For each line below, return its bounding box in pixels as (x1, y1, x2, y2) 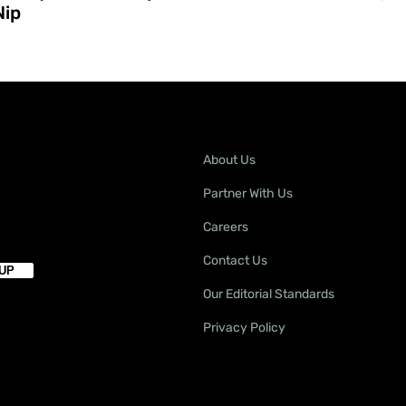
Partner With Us (203, 185, 293, 201)
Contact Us (203, 252, 267, 268)
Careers (203, 218, 248, 235)
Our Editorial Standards (203, 285, 334, 302)
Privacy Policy (203, 319, 285, 335)
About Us (203, 151, 256, 168)
